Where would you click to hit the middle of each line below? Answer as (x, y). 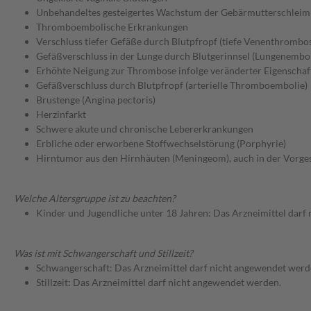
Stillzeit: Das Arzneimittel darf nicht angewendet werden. (159, 283)
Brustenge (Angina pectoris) (96, 100)
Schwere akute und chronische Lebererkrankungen (145, 129)
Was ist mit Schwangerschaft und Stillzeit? (103, 253)
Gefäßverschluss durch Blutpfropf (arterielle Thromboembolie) (172, 85)
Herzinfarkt (61, 115)
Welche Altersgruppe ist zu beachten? (95, 199)
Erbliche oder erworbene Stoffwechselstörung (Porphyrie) (161, 144)
